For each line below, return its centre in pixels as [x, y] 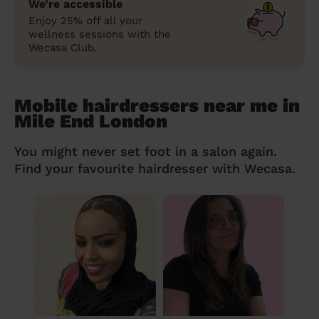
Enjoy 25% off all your [85, 20]
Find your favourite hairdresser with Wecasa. [155, 168]
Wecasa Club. [63, 47]
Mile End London [91, 121]
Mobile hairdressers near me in [157, 105]
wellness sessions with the [100, 34]
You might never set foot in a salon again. [146, 151]
